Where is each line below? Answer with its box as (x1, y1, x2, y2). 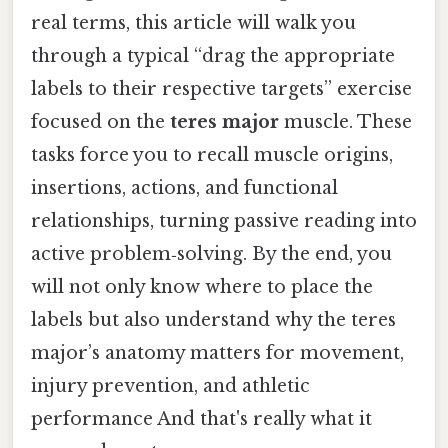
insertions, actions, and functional (31, 177, 338, 200)
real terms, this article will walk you (31, 12, 356, 35)
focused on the (31, 111, 170, 134)
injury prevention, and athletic (31, 375, 310, 398)
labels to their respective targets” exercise (31, 78, 412, 101)
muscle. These (279, 111, 412, 134)
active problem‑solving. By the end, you (31, 243, 392, 266)
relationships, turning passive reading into (31, 210, 417, 233)
